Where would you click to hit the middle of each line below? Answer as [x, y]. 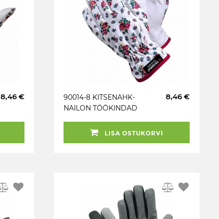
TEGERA [77, 119]
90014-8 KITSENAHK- [99, 97]
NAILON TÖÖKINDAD [100, 108]
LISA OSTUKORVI [133, 133]
